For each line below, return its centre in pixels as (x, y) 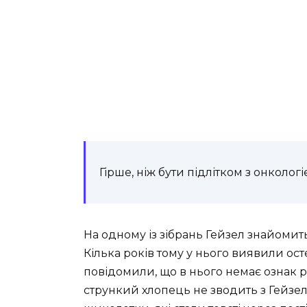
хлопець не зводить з (205, 290)
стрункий (111, 290)
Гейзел (225, 234)
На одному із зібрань (145, 234)
